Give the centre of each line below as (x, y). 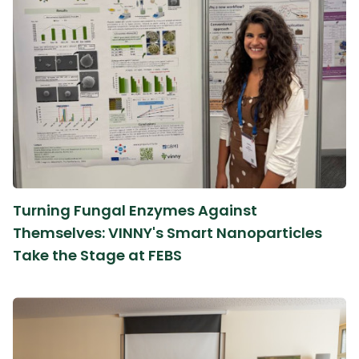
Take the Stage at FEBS (97, 255)
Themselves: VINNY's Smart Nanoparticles (167, 232)
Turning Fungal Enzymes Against (135, 210)
